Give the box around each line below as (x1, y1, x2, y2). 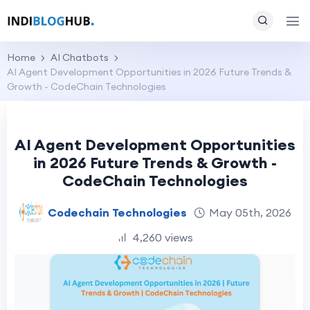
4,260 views (132, 230, 193, 244)
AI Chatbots (51, 51, 109, 64)
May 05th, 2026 (208, 205, 291, 219)
